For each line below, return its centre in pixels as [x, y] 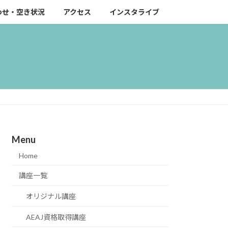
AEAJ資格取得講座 [56, 217]
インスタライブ [134, 12]
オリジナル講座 [51, 196]
